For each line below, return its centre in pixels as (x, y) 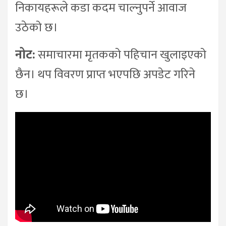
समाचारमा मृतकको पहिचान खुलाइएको (121, 55)
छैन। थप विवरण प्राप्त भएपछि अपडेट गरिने (105, 75)
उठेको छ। (37, 28)
